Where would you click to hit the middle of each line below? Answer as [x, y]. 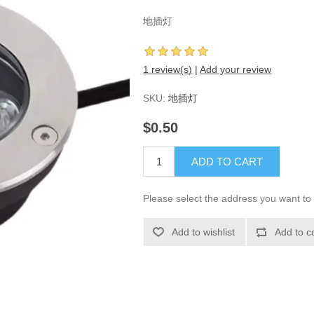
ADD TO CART [227, 162]
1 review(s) [168, 69]
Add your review [236, 69]
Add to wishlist [204, 232]
